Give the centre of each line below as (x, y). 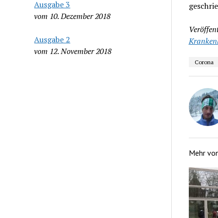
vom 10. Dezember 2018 (73, 16)
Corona (204, 62)
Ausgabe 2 (52, 39)
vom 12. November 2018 (73, 51)
